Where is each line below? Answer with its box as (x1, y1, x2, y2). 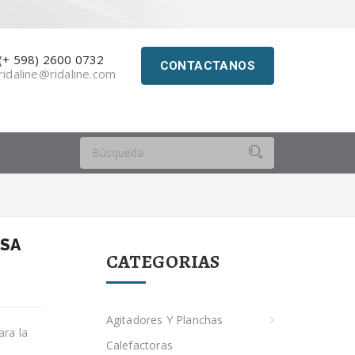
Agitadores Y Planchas (105, 311, 223, 327)
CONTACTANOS (159, 58, 256, 73)
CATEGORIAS (105, 248, 220, 274)
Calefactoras (105, 337, 173, 353)
